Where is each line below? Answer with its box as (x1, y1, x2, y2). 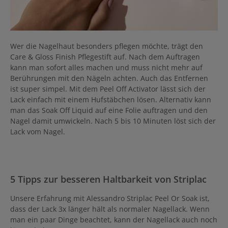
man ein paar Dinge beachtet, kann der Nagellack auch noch (10, 214, 217, 224)
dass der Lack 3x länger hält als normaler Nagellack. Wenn (10, 204, 210, 214)
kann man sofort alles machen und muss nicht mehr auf (10, 62, 203, 72)
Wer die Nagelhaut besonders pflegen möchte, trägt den (10, 41, 203, 51)
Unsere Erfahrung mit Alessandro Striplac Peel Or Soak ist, (10, 193, 210, 203)
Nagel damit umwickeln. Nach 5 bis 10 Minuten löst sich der (10, 116, 216, 126)
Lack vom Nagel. (10, 126, 65, 136)
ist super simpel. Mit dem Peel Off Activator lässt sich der (10, 83, 206, 94)
